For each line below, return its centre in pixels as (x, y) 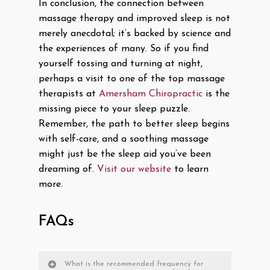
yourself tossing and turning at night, (121, 64)
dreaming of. (68, 170)
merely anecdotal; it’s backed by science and (135, 34)
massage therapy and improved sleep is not (134, 19)
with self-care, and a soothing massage (124, 140)
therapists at (69, 94)
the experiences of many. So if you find (124, 49)
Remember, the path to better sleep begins (134, 124)
